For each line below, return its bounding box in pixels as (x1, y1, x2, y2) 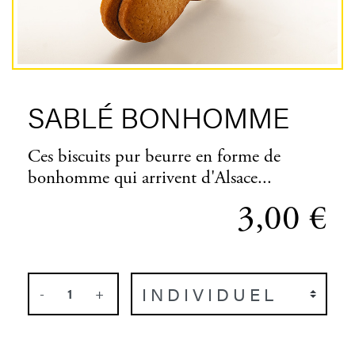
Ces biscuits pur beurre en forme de (28, 144, 281, 168)
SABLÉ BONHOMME (28, 95, 289, 137)
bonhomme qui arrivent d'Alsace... (28, 166, 272, 189)
